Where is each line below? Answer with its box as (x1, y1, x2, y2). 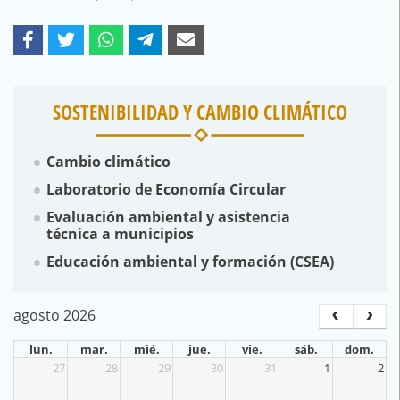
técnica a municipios (46, 224, 194, 245)
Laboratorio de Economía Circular (46, 179, 286, 200)
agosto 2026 (13, 304, 96, 325)
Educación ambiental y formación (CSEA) (46, 252, 334, 272)
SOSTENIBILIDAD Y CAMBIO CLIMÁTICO (53, 97, 347, 126)
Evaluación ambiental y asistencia (46, 207, 290, 228)
